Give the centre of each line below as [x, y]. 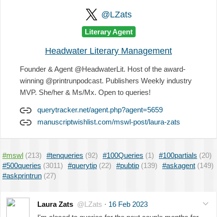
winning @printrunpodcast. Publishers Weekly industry [106, 80]
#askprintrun [22, 175]
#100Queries [123, 155]
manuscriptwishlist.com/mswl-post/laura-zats [109, 122]
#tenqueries [65, 155]
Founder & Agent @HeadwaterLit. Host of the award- [103, 69]
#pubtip [128, 165]
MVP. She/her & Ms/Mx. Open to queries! [85, 92]
